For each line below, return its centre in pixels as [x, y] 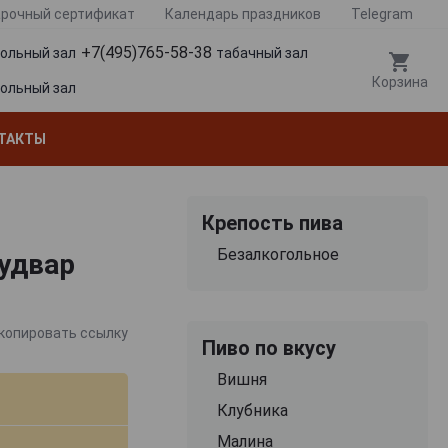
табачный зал [262, 53]
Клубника [252, 410]
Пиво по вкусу [268, 347]
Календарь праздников [243, 14]
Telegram [382, 14]
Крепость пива [272, 222]
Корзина [400, 82]
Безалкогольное [277, 254]
